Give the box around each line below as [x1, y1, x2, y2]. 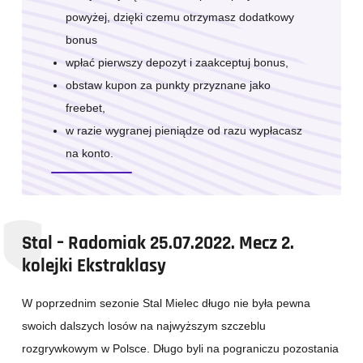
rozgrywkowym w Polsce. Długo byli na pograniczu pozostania [22, 342, 339, 356]
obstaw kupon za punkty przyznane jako [66, 79, 271, 92]
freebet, [66, 101, 105, 115]
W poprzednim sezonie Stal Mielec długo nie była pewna [22, 297, 310, 310]
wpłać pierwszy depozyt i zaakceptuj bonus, [66, 56, 288, 70]
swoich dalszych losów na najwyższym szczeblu [22, 319, 266, 333]
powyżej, [66, 11, 110, 24]
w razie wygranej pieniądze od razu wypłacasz [66, 124, 302, 138]
